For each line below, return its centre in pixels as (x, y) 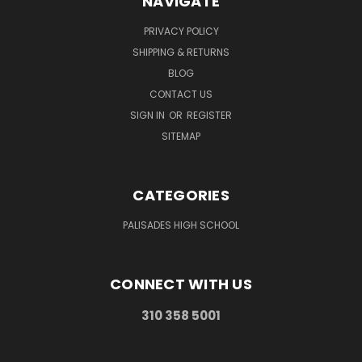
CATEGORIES (181, 195)
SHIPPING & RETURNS (181, 52)
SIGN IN (149, 115)
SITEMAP (181, 136)
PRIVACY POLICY (181, 31)
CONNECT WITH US (181, 284)
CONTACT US (181, 94)
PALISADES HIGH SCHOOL (181, 225)
